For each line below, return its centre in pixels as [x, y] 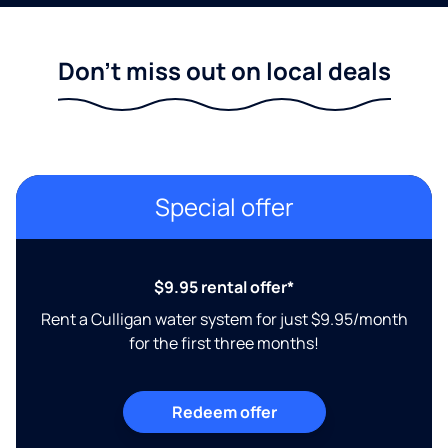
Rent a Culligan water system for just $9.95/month [224, 318]
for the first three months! [224, 342]
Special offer [224, 206]
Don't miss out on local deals [224, 70]
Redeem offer [224, 411]
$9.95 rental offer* [224, 286]
